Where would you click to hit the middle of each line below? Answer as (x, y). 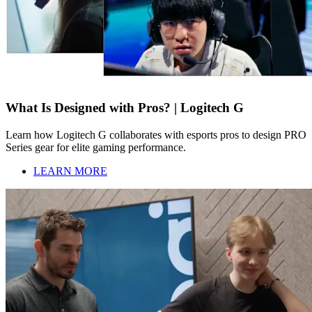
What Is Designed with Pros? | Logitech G (125, 108)
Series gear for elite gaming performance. (96, 147)
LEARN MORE (70, 171)
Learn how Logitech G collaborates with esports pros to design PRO (156, 134)
